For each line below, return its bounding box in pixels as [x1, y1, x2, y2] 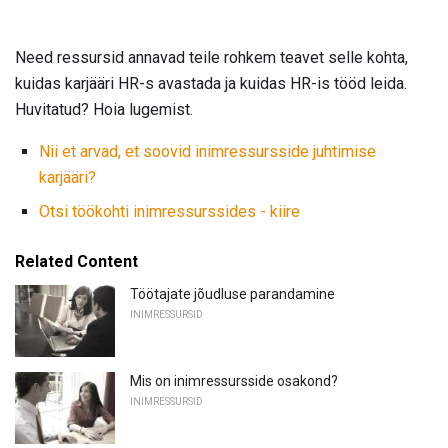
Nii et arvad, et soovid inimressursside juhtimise [39, 142, 376, 162]
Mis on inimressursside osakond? [130, 373, 338, 390]
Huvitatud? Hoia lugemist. [15, 100, 193, 120]
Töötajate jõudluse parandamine [130, 286, 335, 303]
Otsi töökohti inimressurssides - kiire [39, 202, 300, 222]
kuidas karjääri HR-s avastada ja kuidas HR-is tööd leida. [15, 74, 407, 94]
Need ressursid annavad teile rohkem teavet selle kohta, [15, 48, 408, 68]
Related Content [15, 252, 138, 272]
